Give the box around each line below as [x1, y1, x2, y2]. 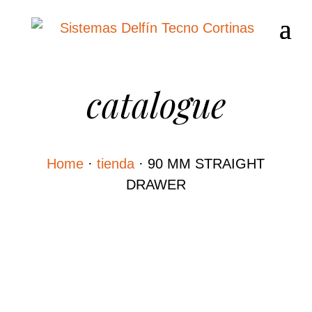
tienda [97, 156, 135, 171]
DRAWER [125, 177, 186, 192]
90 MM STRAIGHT [148, 156, 265, 171]
